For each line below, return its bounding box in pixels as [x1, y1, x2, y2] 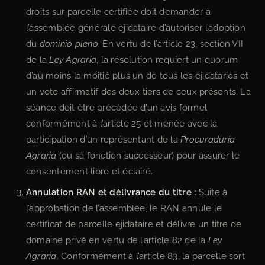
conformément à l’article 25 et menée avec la [26, 118, 218, 128]
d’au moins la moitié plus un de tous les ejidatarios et [26, 70, 249, 80]
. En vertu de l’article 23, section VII [98, 38, 244, 49]
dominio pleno [39, 38, 98, 49]
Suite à [196, 187, 228, 197]
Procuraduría [180, 134, 235, 144]
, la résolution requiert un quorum [96, 54, 238, 64]
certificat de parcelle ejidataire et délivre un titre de [26, 219, 242, 229]
